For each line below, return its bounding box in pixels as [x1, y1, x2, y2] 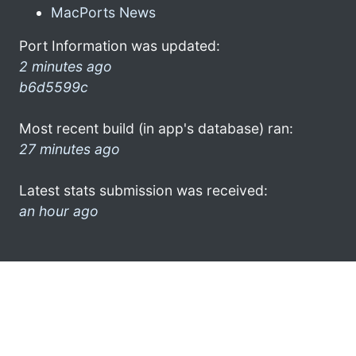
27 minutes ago [19, 140, 120, 157]
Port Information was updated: [19, 37, 220, 54]
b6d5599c [19, 78, 88, 95]
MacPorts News [51, 3, 156, 21]
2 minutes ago [19, 57, 112, 75]
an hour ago [19, 202, 99, 219]
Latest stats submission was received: [19, 181, 268, 199]
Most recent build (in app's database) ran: [19, 119, 293, 137]
